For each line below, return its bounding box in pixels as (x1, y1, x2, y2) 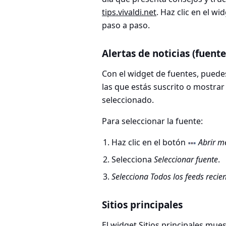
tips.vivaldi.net (102, 7, 156, 18)
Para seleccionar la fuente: (102, 116, 203, 127)
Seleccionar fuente (154, 154, 218, 165)
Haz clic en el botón (111, 137, 188, 148)
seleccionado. (102, 94, 154, 106)
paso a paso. (102, 20, 150, 31)
